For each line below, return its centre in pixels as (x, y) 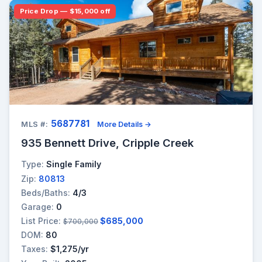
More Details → (125, 125)
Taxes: (35, 249)
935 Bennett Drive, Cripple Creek (107, 143)
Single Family (74, 164)
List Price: (41, 221)
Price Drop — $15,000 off (65, 11)
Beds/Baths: (46, 192)
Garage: (37, 206)
